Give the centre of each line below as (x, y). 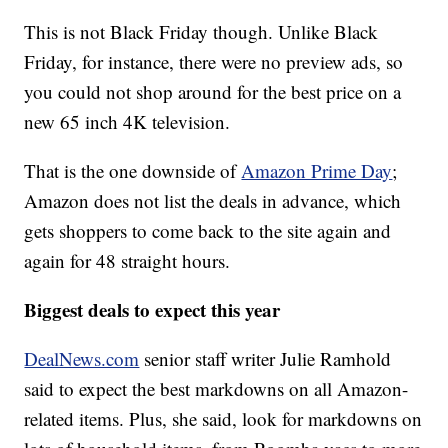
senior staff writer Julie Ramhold (265, 358)
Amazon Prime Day (317, 170)
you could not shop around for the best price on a (213, 91)
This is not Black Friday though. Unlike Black (201, 31)
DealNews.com (82, 358)
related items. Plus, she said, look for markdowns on (223, 418)
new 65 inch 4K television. (127, 121)
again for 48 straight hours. (127, 260)
